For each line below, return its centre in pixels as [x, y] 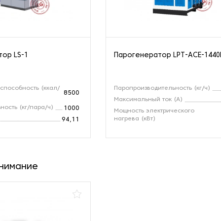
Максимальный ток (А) [148, 99]
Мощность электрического [154, 111]
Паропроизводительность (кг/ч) [162, 88]
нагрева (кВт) [135, 119]
